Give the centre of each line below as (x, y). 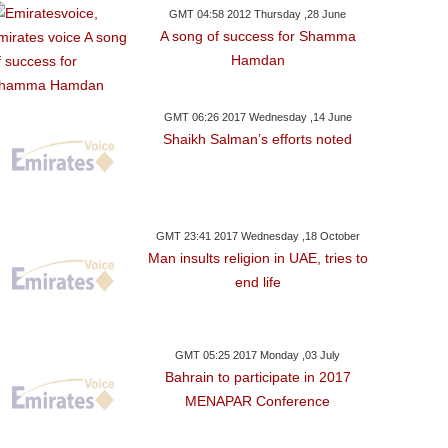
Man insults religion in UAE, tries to (257, 258)
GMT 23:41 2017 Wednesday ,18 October (257, 236)
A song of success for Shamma (257, 36)
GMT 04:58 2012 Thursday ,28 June (258, 14)
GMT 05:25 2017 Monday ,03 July (258, 355)
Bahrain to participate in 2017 (257, 377)
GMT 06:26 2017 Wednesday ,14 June (257, 117)
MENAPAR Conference (258, 401)
